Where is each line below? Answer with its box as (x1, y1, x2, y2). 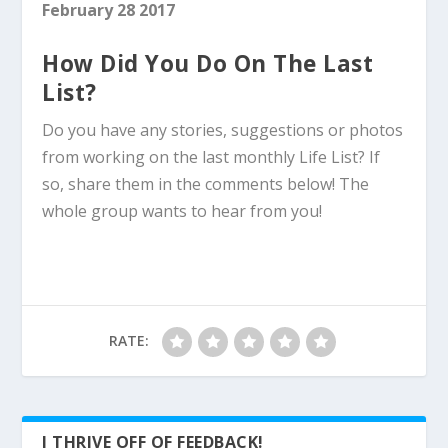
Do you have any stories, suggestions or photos (42, 119, 404, 142)
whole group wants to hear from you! (42, 200, 323, 223)
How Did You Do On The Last (42, 48, 374, 80)
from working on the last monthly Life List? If (42, 146, 381, 169)
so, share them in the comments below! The (42, 173, 370, 196)
